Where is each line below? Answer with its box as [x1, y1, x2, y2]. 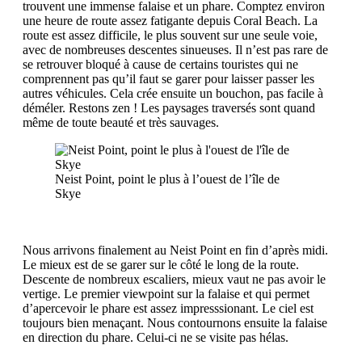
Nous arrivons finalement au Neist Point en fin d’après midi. [23, 242, 328, 257]
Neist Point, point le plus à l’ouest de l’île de [55, 171, 280, 186]
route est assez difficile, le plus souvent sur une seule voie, [23, 27, 318, 42]
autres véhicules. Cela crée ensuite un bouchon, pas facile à [23, 86, 323, 100]
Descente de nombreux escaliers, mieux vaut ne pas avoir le [23, 271, 326, 286]
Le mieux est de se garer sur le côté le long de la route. [23, 257, 299, 271]
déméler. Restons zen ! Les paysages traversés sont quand [23, 100, 315, 115]
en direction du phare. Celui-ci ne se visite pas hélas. [23, 330, 288, 344]
